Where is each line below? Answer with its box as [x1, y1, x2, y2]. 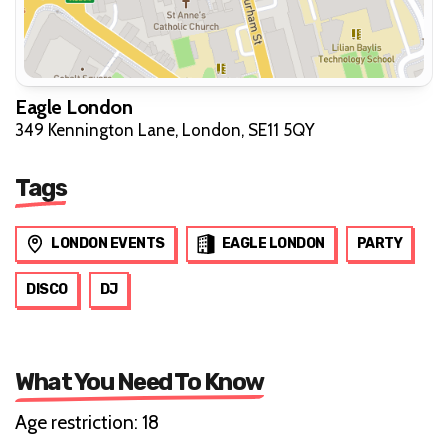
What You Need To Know [15, 368, 264, 397]
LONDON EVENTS [51, 235, 165, 253]
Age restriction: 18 [15, 411, 159, 435]
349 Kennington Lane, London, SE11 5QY [15, 120, 315, 141]
